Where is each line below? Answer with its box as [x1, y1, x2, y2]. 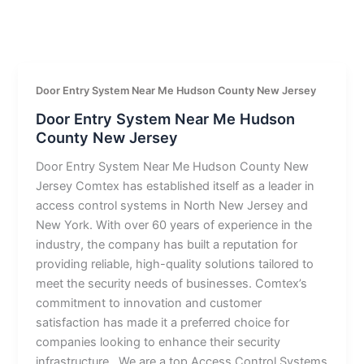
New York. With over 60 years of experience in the [36, 217, 313, 232]
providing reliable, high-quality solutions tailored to [36, 256, 314, 271]
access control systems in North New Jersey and [36, 197, 309, 213]
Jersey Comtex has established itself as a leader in [36, 178, 315, 193]
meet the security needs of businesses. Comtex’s [36, 275, 308, 291]
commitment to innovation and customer [36, 295, 262, 310]
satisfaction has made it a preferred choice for [36, 314, 290, 330]
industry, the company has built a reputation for [36, 236, 298, 252]
